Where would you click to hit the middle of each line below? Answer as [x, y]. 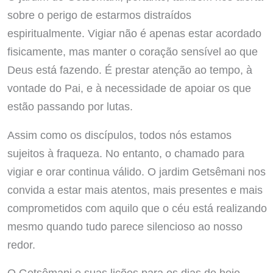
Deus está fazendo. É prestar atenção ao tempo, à [129, 70]
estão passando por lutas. [70, 107]
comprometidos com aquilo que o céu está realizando [137, 208]
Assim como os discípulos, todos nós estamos [119, 135]
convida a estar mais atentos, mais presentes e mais [135, 190]
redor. [21, 244]
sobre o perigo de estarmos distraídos [99, 15]
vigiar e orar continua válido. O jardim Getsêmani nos [136, 171]
